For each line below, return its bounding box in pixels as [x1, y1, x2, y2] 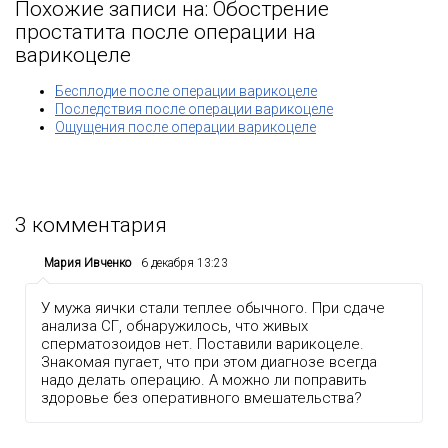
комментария [27, 213, 167, 238]
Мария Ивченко [44, 256, 131, 271]
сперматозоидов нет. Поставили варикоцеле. [41, 335, 364, 354]
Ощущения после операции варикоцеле [55, 119, 316, 136]
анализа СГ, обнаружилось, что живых [41, 317, 308, 336]
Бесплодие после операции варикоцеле [55, 83, 317, 100]
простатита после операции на [15, 20, 316, 45]
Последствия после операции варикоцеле [55, 101, 333, 118]
